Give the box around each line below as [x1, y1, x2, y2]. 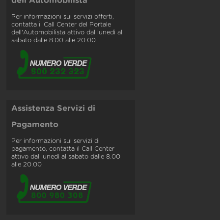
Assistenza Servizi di [11, 104, 95, 112]
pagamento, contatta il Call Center [11, 145, 114, 152]
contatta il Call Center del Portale [11, 21, 111, 28]
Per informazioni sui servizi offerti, [11, 13, 114, 20]
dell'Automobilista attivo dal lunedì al [11, 29, 122, 36]
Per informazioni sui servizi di [11, 137, 100, 144]
